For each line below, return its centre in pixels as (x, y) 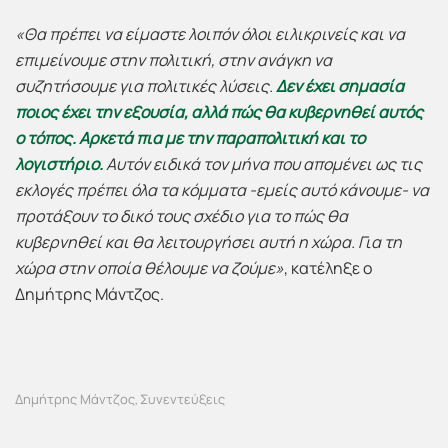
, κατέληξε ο (328, 268)
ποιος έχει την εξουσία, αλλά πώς (139, 112)
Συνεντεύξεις (182, 399)
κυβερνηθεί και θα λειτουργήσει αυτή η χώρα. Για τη (208, 242)
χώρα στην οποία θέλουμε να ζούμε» (149, 268)
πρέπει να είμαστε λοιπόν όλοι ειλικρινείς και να (227, 34)
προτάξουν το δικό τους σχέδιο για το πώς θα (181, 216)
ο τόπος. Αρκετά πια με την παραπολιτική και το (190, 138)
